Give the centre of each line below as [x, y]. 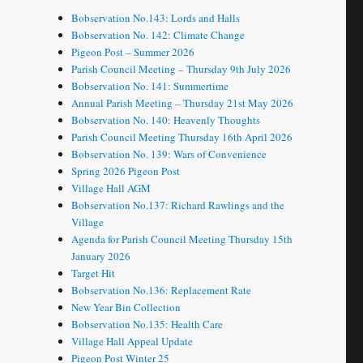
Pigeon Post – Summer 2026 [133, 52]
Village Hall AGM [111, 188]
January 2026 [101, 256]
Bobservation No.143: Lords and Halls [156, 18]
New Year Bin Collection [126, 307]
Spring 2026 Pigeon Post [126, 171]
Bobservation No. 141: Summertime [150, 86]
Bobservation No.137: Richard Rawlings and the [178, 205]
